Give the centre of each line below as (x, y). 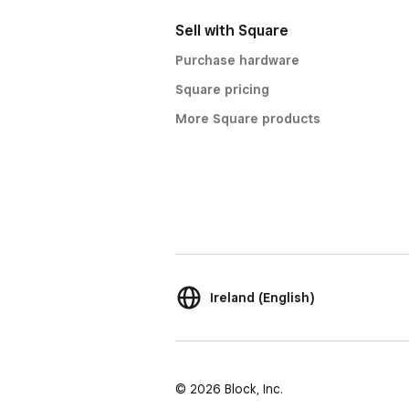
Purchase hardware (237, 60)
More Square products (248, 119)
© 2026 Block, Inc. (229, 389)
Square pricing (222, 89)
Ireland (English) (262, 298)
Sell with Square (232, 31)
